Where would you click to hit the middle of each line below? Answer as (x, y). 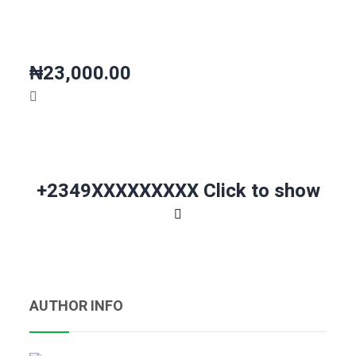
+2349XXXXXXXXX (120, 192)
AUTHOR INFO (76, 307)
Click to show (261, 192)
